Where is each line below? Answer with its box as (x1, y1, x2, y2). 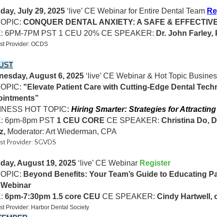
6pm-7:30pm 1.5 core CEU (3, 192, 102, 201)
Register (139, 159, 170, 167)
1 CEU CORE (57, 116, 105, 124)
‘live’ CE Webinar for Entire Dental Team (65, 7, 207, 15)
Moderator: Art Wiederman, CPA (7, 127, 117, 136)
